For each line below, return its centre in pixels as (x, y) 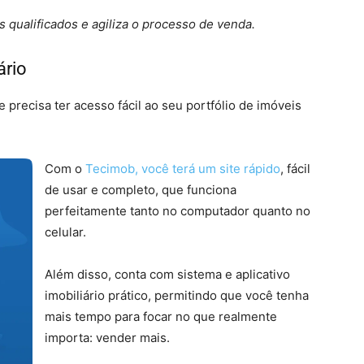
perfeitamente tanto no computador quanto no (178, 211)
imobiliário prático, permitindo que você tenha (177, 295)
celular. (65, 232)
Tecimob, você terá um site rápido (181, 169)
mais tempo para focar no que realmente (161, 316)
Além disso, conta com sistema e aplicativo (167, 274)
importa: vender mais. (107, 338)
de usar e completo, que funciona (141, 190)
